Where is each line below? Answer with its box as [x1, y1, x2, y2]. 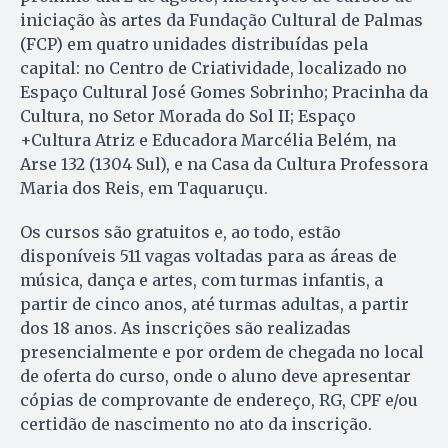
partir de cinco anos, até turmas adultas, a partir [20, 293, 409, 314]
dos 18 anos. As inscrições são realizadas [20, 317, 351, 338]
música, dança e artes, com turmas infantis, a [20, 269, 383, 290]
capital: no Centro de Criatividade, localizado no [20, 57, 407, 78]
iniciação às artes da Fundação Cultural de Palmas [20, 9, 423, 30]
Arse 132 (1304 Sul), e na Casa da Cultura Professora [20, 153, 428, 174]
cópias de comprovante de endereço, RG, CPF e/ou [20, 389, 418, 410]
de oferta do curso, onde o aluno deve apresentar [20, 365, 411, 386]
